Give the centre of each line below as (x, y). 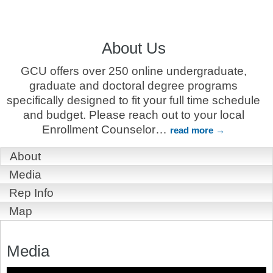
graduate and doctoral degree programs (133, 86)
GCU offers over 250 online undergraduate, (133, 71)
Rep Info (31, 193)
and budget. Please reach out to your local (133, 115)
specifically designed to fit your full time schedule (133, 101)
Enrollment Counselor (99, 130)
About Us (133, 48)
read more (192, 130)
